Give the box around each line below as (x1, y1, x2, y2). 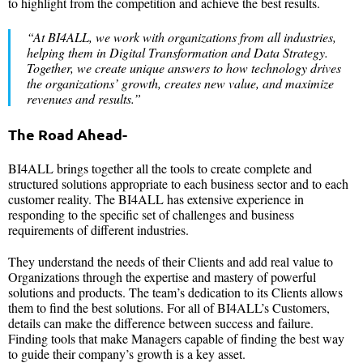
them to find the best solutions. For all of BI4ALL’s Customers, (8, 299, 330, 317)
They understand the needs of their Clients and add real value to (8, 253, 333, 271)
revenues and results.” (27, 89, 141, 107)
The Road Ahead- (8, 125, 127, 144)
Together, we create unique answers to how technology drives (27, 58, 341, 76)
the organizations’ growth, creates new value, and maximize (27, 74, 334, 92)
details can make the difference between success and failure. (8, 314, 314, 332)
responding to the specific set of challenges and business (8, 206, 294, 224)
